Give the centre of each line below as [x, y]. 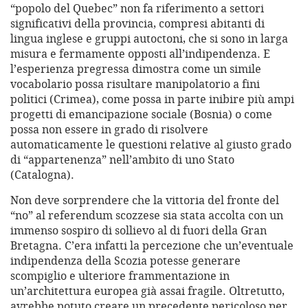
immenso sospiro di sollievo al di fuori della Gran [139, 231]
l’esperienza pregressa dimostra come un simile [136, 69]
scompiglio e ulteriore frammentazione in [120, 276]
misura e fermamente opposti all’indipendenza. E [140, 54]
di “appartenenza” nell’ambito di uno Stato [122, 160]
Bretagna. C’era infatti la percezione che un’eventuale [152, 246]
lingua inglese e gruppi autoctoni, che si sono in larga [149, 39]
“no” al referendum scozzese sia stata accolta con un [147, 216]
